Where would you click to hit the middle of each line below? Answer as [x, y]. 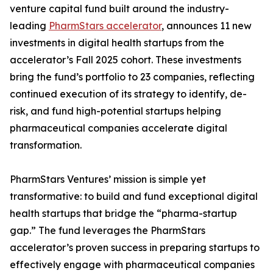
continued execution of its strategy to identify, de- [128, 94]
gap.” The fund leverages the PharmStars [108, 231]
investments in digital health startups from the [117, 43]
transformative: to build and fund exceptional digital [134, 197]
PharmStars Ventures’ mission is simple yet [108, 179]
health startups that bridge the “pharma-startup [123, 214]
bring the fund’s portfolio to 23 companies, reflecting [132, 77]
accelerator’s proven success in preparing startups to [135, 248]
